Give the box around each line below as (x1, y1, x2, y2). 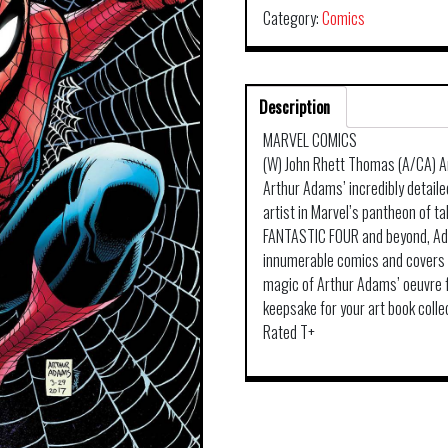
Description (259, 95, 331, 119)
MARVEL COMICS (263, 128, 358, 152)
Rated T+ (263, 320, 316, 344)
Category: (263, 6, 323, 30)
